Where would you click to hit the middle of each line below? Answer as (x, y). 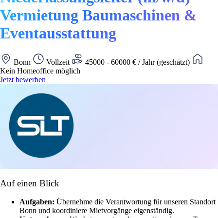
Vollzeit (58, 62)
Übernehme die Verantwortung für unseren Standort (136, 202)
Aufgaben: (38, 202)
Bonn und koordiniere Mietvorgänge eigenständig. (97, 211)
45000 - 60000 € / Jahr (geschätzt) (137, 62)
